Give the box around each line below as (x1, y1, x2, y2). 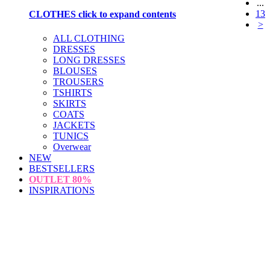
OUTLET (29, 174, 72, 184)
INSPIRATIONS (29, 184, 95, 195)
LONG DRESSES (53, 54, 125, 65)
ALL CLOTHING (53, 33, 125, 43)
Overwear (53, 141, 91, 152)
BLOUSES (53, 65, 97, 76)
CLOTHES (29, 9, 76, 20)
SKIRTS (53, 98, 86, 108)
